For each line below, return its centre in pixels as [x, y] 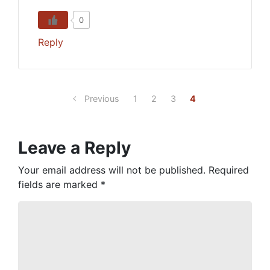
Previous [102, 99]
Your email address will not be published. [112, 170]
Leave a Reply [74, 148]
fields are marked [59, 184]
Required [229, 170]
